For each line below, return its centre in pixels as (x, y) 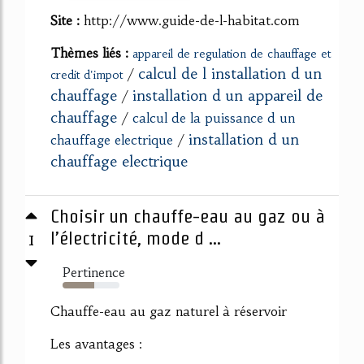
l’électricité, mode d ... (136, 238)
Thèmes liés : (91, 53)
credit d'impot (87, 75)
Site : (67, 21)
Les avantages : (96, 344)
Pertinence (94, 273)
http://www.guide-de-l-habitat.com (192, 21)
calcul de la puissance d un (214, 118)
